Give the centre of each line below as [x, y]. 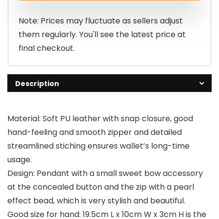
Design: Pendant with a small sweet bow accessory [105, 174]
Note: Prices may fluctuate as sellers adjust [101, 21]
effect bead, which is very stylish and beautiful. [96, 201]
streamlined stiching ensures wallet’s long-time [99, 146]
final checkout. [47, 48]
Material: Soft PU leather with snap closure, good [100, 119]
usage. [20, 160]
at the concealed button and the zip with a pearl [101, 187]
